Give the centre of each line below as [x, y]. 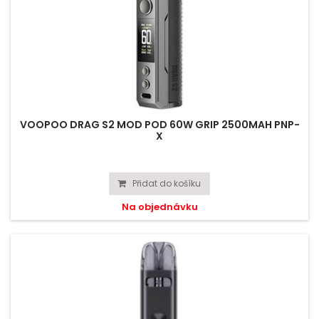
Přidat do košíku [167, 183]
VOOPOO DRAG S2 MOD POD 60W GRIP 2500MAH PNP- [159, 125]
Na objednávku [159, 207]
